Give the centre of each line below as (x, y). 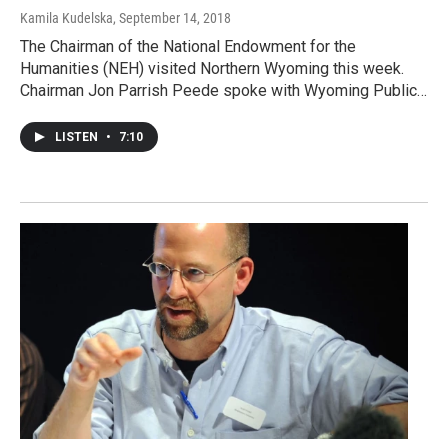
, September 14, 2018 (172, 18)
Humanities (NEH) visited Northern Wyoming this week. (212, 69)
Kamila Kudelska (66, 18)
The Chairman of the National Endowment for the (188, 47)
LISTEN (78, 137)
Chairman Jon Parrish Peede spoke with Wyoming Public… (223, 91)
